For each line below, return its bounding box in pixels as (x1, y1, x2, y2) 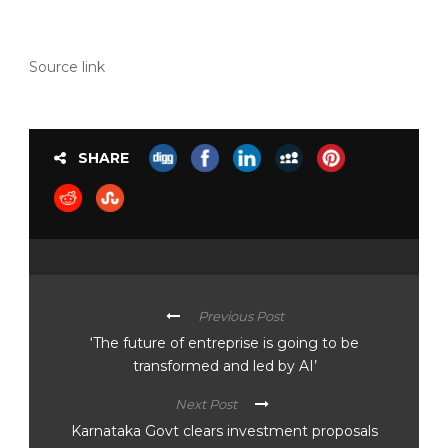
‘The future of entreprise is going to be (90, 334, 359, 353)
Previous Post (197, 308, 284, 325)
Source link (29, 58, 105, 77)
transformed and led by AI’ (132, 357, 317, 376)
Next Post (174, 396, 237, 413)
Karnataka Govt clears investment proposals (70, 422, 378, 441)
